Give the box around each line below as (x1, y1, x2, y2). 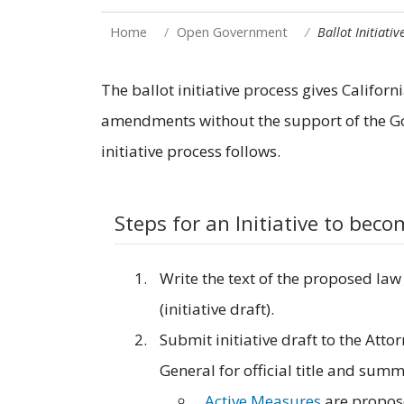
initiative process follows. (101, 140, 280, 161)
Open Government (177, 23, 288, 41)
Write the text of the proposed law (160, 267, 401, 289)
